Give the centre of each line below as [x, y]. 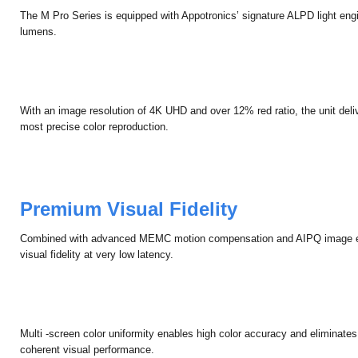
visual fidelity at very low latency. [97, 277]
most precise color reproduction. [95, 149]
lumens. [39, 54]
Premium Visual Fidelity [129, 232]
